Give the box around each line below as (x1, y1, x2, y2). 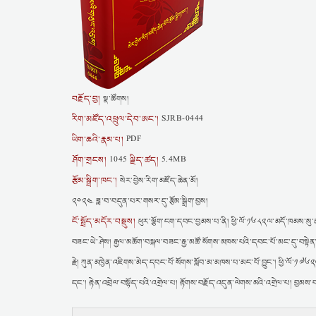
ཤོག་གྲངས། (72, 154, 107, 167)
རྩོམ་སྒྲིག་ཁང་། (72, 174, 118, 188)
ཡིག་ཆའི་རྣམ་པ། (72, 133, 124, 147)
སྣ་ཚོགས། (100, 93, 129, 105)
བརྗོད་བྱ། (72, 92, 101, 106)
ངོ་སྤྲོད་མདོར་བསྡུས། (72, 215, 136, 229)
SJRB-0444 (159, 114, 204, 126)
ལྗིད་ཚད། (130, 154, 159, 167)
